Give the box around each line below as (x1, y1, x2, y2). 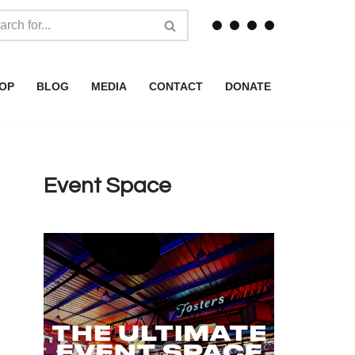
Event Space (44, 174, 171, 197)
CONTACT (149, 80, 203, 94)
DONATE (225, 80, 271, 94)
